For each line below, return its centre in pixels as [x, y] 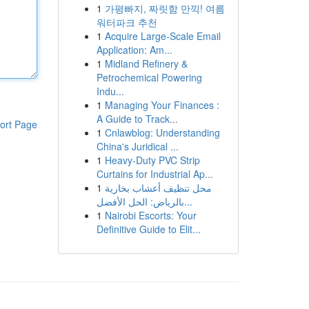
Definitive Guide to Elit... [148, 229]
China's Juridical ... [137, 146]
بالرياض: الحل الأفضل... [188, 201]
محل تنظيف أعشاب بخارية [158, 188]
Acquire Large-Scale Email [162, 36]
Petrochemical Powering [149, 77]
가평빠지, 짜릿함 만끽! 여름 [165, 8]
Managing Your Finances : [162, 105]
